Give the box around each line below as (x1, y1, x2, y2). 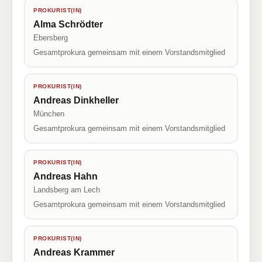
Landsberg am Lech (33, 185, 100, 194)
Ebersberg (33, 33, 68, 42)
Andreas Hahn (33, 171, 98, 181)
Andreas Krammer (33, 247, 115, 257)
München (33, 109, 64, 118)
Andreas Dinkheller (33, 95, 119, 105)
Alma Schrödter (33, 19, 103, 29)
